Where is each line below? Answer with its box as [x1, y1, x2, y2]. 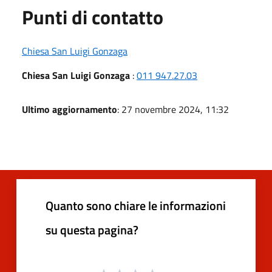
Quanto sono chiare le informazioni [46, 195, 226, 215]
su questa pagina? [46, 220, 138, 239]
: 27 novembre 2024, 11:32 [117, 101, 229, 117]
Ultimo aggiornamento [22, 101, 117, 117]
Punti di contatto [22, 2, 163, 32]
